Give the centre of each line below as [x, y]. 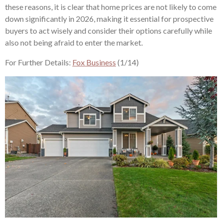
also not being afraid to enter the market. [74, 42]
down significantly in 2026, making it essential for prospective [109, 19]
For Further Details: [39, 62]
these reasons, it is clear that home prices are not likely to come [111, 7]
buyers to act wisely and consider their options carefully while [109, 30]
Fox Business [94, 62]
